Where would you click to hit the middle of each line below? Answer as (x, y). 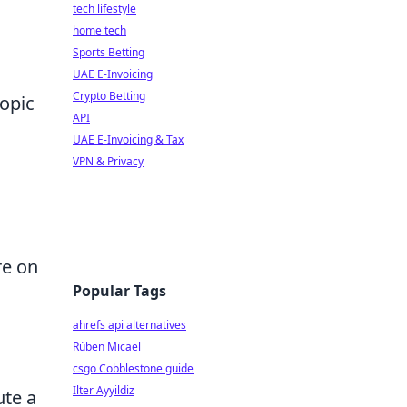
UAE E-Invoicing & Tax (128, 139)
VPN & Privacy (108, 161)
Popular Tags (119, 291)
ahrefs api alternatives (129, 325)
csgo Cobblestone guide (133, 368)
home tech (99, 30)
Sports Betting (109, 52)
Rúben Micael (107, 347)
